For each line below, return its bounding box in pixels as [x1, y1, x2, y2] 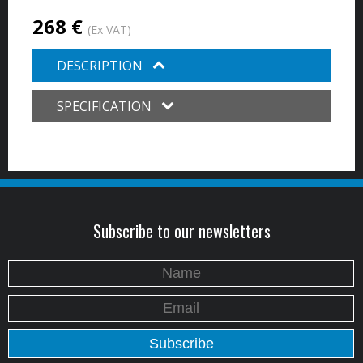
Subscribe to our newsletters [92, 218, 271, 243]
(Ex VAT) [88, 21, 131, 37]
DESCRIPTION [57, 56, 146, 75]
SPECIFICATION [57, 96, 155, 115]
